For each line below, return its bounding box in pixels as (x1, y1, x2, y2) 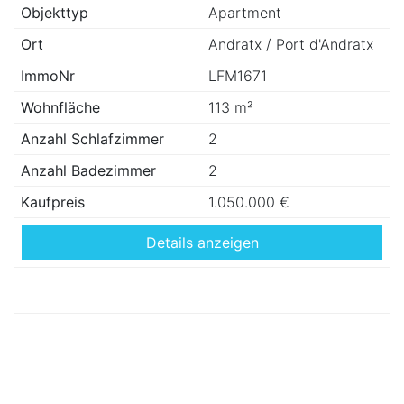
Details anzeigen (145, 234, 259, 252)
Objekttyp (21, 4, 88, 22)
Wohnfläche (21, 98, 100, 116)
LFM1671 (208, 67, 267, 85)
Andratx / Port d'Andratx (208, 35, 373, 53)
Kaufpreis (21, 193, 85, 211)
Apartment (208, 4, 281, 22)
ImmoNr (21, 67, 75, 85)
